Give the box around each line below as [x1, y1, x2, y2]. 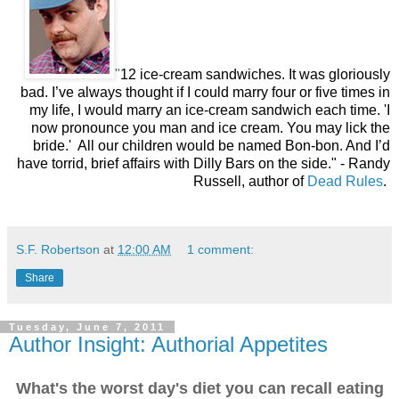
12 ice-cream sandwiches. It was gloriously [120, 66, 390, 82]
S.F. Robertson [16, 241, 100, 256]
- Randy [337, 155, 390, 171]
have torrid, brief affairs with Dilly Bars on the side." [17, 155, 337, 171]
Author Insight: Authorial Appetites [9, 331, 328, 356]
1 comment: [187, 241, 255, 256]
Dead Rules [307, 173, 383, 189]
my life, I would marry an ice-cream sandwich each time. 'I [29, 102, 390, 118]
